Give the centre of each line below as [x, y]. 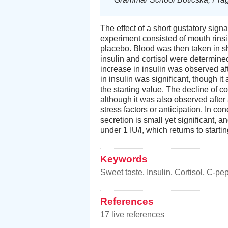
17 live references [132, 214]
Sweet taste [121, 172]
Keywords [124, 159]
